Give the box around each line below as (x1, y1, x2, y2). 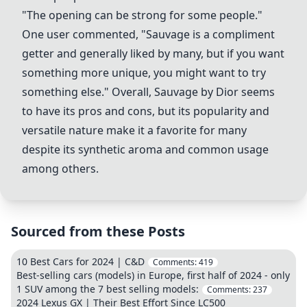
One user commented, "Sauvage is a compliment (22, 27, 275, 42)
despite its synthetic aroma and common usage (22, 142, 269, 157)
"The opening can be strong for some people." (22, 8, 262, 23)
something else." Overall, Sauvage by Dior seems (22, 84, 275, 99)
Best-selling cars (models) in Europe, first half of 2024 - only (16, 269, 290, 282)
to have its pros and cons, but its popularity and (22, 103, 269, 119)
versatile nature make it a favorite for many (22, 123, 247, 138)
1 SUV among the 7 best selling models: (16, 282, 199, 295)
